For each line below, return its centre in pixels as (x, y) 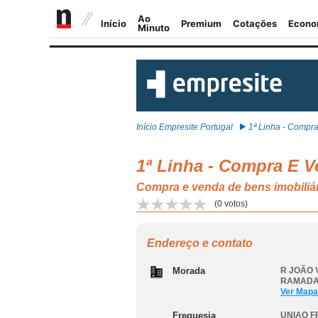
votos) (235, 204)
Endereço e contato (200, 243)
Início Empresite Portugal (185, 127)
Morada (189, 271)
